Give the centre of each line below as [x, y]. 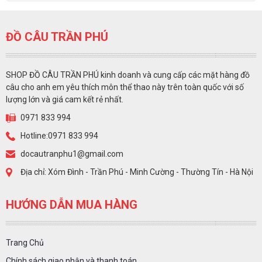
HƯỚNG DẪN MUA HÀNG [72, 205]
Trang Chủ [25, 243]
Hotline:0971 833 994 [59, 136]
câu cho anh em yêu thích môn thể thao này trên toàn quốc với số [125, 87]
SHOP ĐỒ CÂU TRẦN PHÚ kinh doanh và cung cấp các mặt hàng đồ [128, 75]
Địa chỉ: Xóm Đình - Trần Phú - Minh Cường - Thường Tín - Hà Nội [137, 172]
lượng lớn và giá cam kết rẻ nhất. [65, 100]
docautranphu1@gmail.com [72, 154]
